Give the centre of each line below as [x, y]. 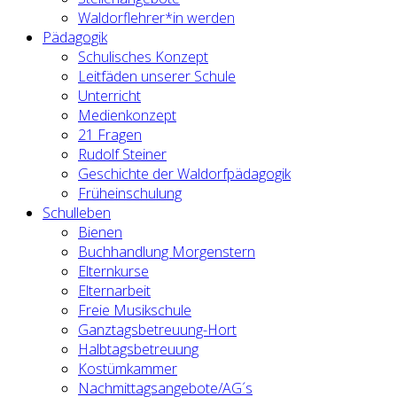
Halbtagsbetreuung [138, 350]
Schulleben [77, 213]
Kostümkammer [128, 369]
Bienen [100, 233]
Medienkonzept [127, 116]
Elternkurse [113, 272]
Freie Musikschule [135, 311]
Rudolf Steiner [122, 155]
